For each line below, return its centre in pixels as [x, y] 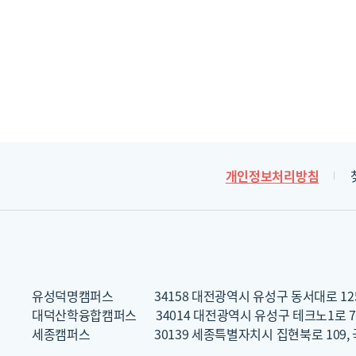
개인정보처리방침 [272, 176]
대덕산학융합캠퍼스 [85, 315]
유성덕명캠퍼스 [73, 296]
